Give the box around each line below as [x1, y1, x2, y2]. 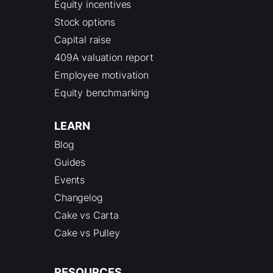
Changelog [54, 191, 103, 204]
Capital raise [54, 33, 111, 46]
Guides [54, 155, 86, 168]
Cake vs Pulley [54, 226, 120, 239]
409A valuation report [54, 51, 154, 63]
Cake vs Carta [54, 208, 119, 221]
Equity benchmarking [54, 86, 149, 99]
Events [54, 173, 85, 186]
